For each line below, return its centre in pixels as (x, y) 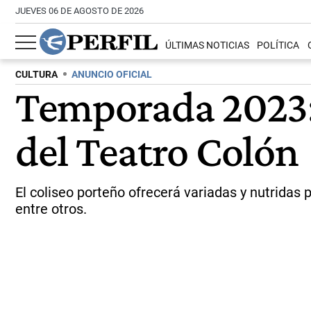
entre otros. (51, 209)
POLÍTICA (278, 46)
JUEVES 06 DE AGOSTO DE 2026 (79, 11)
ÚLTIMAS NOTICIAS (208, 46)
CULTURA (36, 75)
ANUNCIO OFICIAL (112, 75)
